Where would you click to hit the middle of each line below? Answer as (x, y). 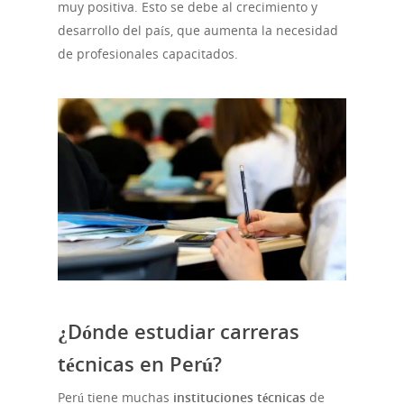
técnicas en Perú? (140, 364)
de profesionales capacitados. (148, 54)
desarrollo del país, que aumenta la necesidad (198, 31)
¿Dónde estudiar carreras (179, 331)
